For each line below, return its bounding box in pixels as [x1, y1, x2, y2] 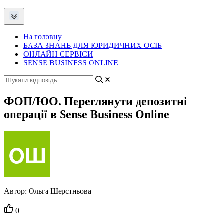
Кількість [15, 202, 46, 211]
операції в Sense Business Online [4, 108, 169, 121]
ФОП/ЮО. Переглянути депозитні [4, 94, 187, 108]
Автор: [4, 186, 29, 195]
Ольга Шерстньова [29, 186, 91, 195]
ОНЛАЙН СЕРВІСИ [23, 50, 93, 58]
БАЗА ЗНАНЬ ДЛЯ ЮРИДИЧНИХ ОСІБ [23, 41, 162, 49]
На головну [23, 32, 62, 41]
